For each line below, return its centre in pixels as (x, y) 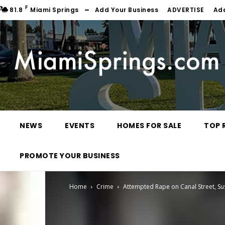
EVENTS (80, 126)
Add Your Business (127, 10)
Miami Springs (54, 10)
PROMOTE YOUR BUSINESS (70, 156)
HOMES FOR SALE (149, 126)
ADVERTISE (186, 10)
